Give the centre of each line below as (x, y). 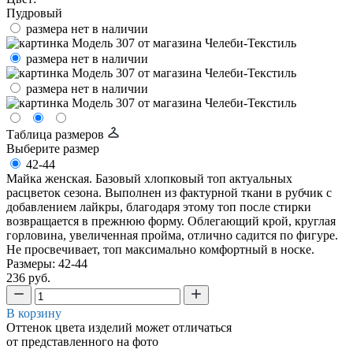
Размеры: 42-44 (47, 263)
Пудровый (34, 13)
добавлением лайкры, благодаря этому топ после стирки (159, 206)
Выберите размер (53, 148)
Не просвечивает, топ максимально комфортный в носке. (160, 249)
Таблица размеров (57, 134)
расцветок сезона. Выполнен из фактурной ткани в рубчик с (169, 192)
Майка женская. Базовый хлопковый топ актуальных (149, 178)
